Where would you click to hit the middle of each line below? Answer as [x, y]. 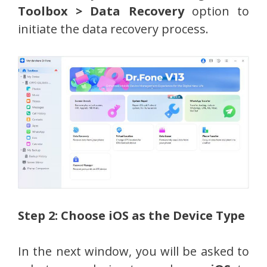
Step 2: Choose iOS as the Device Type [131, 216]
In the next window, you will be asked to [133, 252]
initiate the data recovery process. [113, 29]
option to [217, 11]
